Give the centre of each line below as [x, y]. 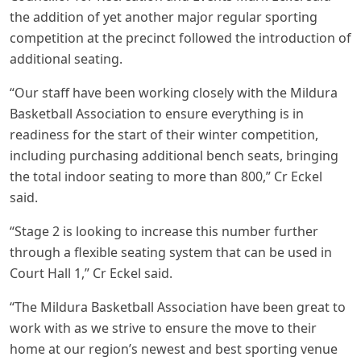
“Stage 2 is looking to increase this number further [164, 232]
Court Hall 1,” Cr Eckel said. [91, 274]
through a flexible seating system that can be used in [171, 253]
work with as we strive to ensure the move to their [163, 328]
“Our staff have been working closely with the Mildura [174, 93]
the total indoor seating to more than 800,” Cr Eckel [166, 177]
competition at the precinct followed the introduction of [180, 38]
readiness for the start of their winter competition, [164, 135]
